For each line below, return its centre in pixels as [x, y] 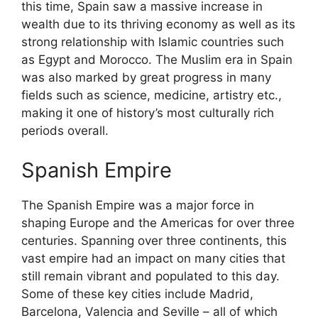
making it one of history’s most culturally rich [148, 113]
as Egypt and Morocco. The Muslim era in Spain [157, 60]
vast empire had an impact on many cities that [153, 258]
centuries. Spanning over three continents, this [154, 240]
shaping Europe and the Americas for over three [158, 223]
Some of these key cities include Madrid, [137, 294]
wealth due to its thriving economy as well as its [158, 24]
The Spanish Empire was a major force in [138, 205]
